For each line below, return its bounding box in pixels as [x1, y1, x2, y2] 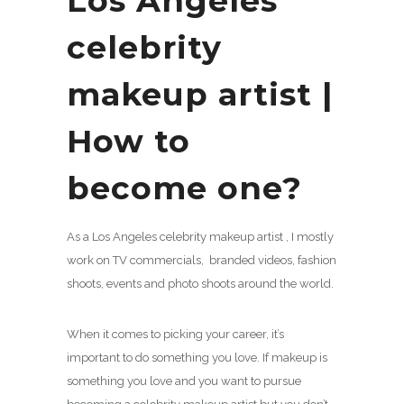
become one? [67, 169, 302, 208]
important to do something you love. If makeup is [67, 351, 327, 365]
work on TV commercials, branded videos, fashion [67, 253, 336, 268]
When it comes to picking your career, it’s [67, 327, 284, 342]
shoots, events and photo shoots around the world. [67, 277, 334, 291]
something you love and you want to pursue [67, 374, 301, 389]
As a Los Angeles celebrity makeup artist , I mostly [67, 230, 334, 244]
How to [67, 122, 190, 161]
